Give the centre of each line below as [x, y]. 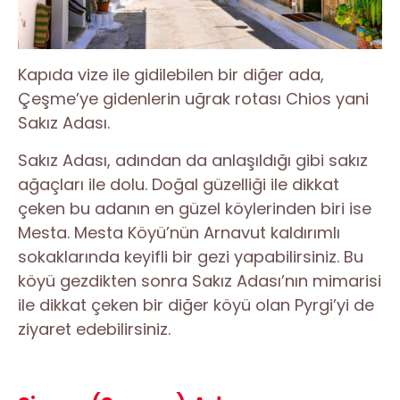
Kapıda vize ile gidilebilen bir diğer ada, [171, 74]
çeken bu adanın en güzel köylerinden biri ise [195, 208]
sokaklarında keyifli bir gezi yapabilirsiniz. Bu [191, 256]
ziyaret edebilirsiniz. [94, 329]
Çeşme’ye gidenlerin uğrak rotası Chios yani [193, 98]
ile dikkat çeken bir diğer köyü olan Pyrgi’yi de [196, 304]
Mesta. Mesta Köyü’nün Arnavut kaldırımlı [179, 232]
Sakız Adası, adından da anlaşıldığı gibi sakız [193, 160]
